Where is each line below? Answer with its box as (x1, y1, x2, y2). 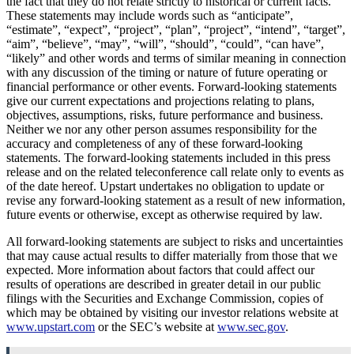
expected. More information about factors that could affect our (6, 262, 314, 277)
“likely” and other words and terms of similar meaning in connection (6, 51, 346, 65)
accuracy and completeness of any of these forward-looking (6, 136, 303, 150)
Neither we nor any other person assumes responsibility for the (6, 122, 317, 136)
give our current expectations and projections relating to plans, (6, 93, 314, 107)
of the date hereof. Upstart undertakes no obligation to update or (6, 179, 324, 193)
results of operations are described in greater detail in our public (6, 277, 321, 291)
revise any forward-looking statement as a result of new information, (6, 193, 345, 207)
